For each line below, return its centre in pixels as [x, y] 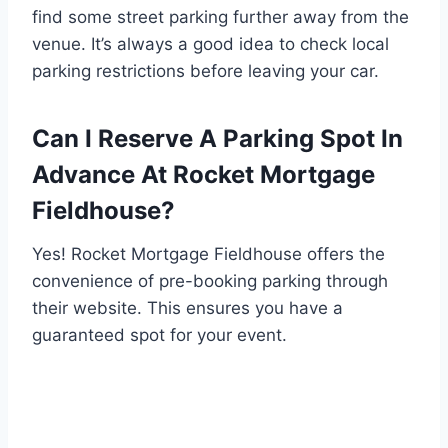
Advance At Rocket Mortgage [203, 175]
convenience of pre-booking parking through [210, 281]
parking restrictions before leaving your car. [205, 71]
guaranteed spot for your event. [159, 335]
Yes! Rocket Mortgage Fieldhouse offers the [208, 254]
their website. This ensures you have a [187, 308]
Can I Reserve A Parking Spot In [217, 139]
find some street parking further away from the [220, 17]
